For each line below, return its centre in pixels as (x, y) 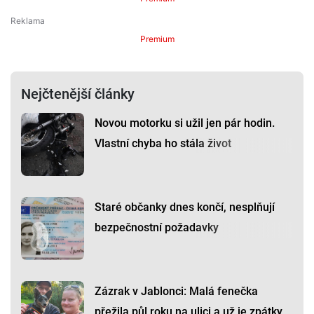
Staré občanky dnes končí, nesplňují (185, 207)
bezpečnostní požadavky (157, 228)
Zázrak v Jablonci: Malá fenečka (176, 292)
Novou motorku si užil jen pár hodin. (185, 123)
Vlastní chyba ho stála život (163, 144)
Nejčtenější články (78, 94)
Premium (157, 39)
